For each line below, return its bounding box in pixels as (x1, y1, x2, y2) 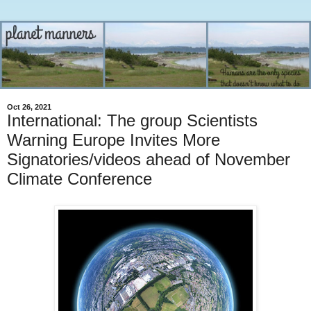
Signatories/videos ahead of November (7, 150, 290, 169)
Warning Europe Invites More (7, 131, 220, 150)
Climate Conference (7, 169, 152, 189)
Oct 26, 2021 (7, 103, 51, 112)
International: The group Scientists (7, 111, 258, 131)
